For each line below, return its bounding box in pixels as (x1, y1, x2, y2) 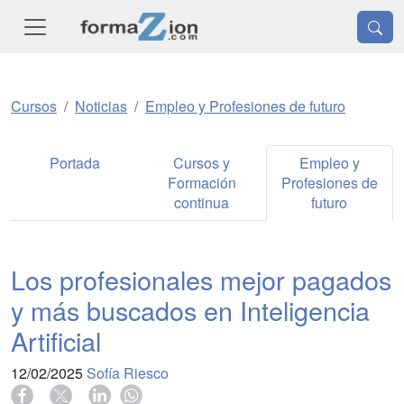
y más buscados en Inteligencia (11, 291, 370, 329)
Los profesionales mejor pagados (11, 261, 391, 298)
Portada (49, 152, 100, 174)
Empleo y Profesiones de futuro (145, 96, 345, 117)
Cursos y (173, 152, 231, 174)
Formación (167, 172, 236, 194)
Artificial (11, 322, 101, 360)
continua (174, 192, 230, 214)
